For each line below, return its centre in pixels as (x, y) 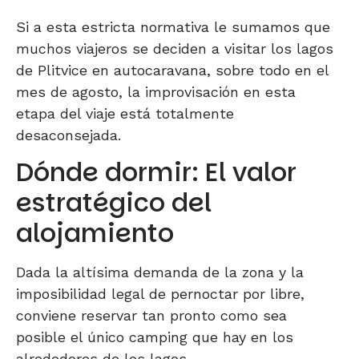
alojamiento (95, 232)
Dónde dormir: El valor (156, 171)
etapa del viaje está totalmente (125, 113)
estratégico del (114, 202)
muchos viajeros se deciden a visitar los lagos (175, 48)
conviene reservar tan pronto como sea (151, 315)
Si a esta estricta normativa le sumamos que (173, 26)
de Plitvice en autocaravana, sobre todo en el (172, 70)
